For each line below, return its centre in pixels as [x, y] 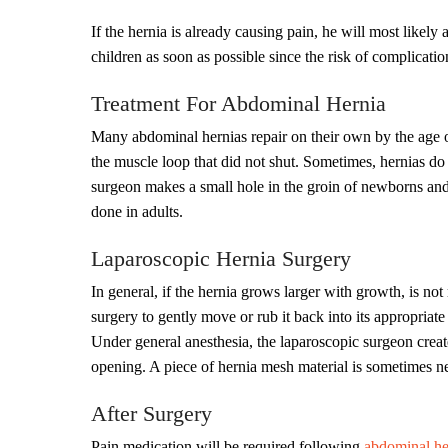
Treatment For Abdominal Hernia [238, 103]
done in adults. [137, 211]
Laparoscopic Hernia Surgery [221, 258]
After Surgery [151, 413]
